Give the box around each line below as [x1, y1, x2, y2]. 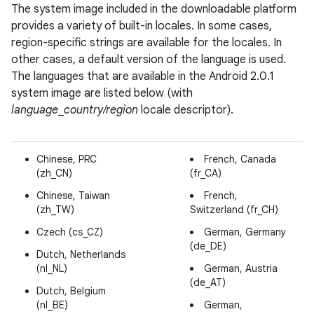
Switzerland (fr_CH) [190, 203, 278, 216]
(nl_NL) [36, 262, 67, 275]
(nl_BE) [36, 299, 68, 311]
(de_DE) [190, 240, 226, 252]
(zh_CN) [36, 167, 72, 179]
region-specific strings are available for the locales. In [11, 36, 282, 50]
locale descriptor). [138, 103, 233, 117]
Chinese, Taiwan [36, 189, 110, 202]
